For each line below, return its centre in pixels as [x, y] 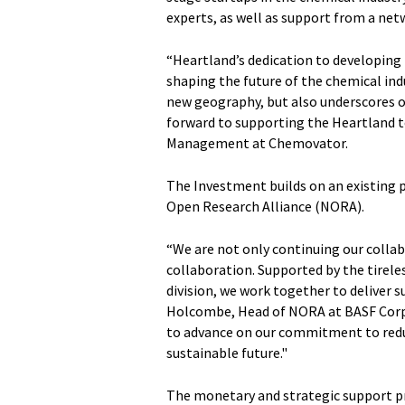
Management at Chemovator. [257, 143]
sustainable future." [227, 353]
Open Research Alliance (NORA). [265, 207]
